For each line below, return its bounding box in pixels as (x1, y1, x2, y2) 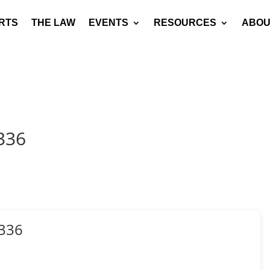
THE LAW (31, 17, 75, 28)
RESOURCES (154, 17, 216, 28)
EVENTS (89, 17, 128, 28)
